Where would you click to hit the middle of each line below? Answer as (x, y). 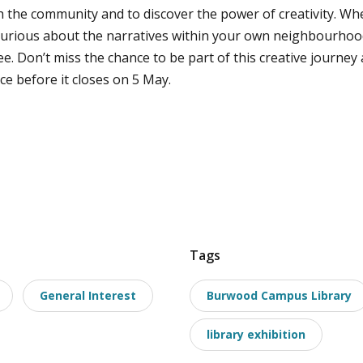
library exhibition (256, 335)
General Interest (88, 296)
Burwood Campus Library (279, 296)
